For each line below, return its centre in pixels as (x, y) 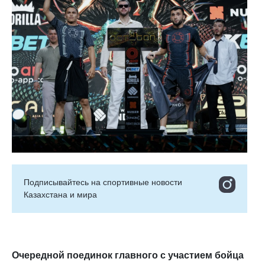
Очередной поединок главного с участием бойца (128, 256)
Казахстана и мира (60, 195)
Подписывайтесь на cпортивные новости (103, 182)
